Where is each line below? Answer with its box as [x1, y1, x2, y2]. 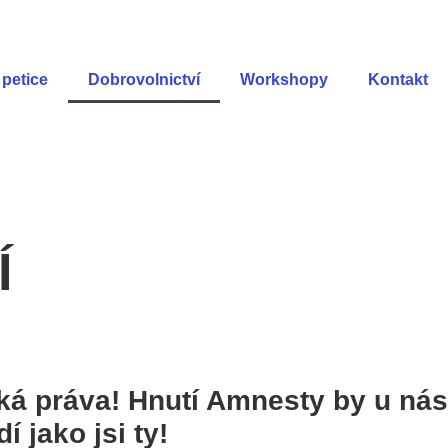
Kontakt [368, 71, 428, 88]
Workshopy [240, 71, 328, 88]
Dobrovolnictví [88, 71, 200, 88]
